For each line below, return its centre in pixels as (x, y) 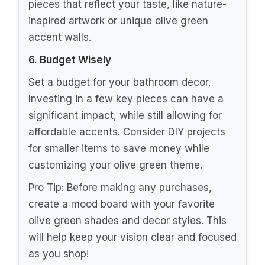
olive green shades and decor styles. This (127, 220)
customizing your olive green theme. (115, 165)
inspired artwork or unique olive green (118, 20)
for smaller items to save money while (119, 148)
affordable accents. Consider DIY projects (127, 132)
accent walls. (60, 37)
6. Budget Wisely (70, 59)
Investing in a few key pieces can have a (126, 98)
